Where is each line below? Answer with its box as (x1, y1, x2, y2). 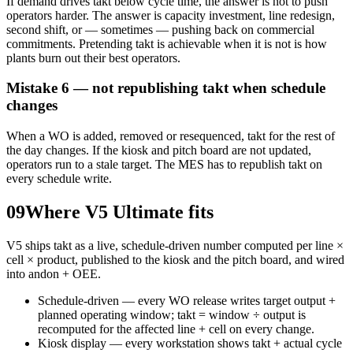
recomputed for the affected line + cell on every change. (38, 321, 314, 336)
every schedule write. (6, 171, 112, 185)
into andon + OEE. (6, 266, 101, 281)
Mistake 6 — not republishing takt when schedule (6, 80, 325, 97)
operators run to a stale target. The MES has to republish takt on (6, 157, 322, 171)
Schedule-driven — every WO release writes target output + (38, 293, 336, 307)
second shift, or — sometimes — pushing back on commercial (6, 22, 314, 36)
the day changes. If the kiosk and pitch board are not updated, (6, 143, 311, 157)
